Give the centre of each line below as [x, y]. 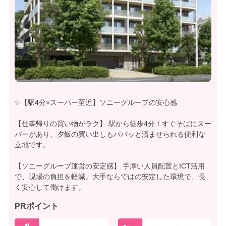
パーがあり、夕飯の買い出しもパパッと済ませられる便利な [110, 134]
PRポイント [37, 206]
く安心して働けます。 [50, 187]
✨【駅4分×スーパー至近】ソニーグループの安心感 [96, 103]
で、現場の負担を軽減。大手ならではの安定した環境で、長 [110, 177]
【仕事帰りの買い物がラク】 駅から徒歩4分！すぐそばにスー [113, 124]
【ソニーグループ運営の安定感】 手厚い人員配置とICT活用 [110, 166]
